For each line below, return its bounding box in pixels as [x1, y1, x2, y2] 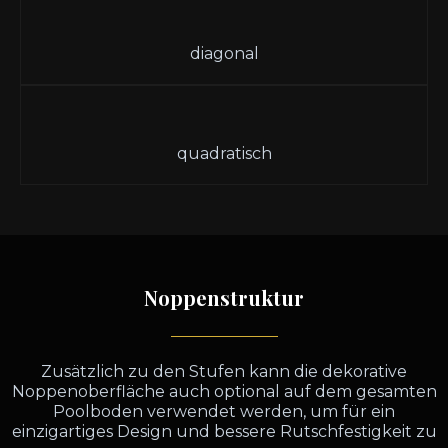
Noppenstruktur [144, 284, 304, 311]
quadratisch [176, 144, 272, 163]
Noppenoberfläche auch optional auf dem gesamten [11, 382, 437, 401]
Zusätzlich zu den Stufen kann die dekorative [41, 362, 407, 381]
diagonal [189, 44, 259, 63]
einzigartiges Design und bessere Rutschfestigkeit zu [11, 422, 437, 441]
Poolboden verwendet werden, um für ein [53, 402, 395, 421]
